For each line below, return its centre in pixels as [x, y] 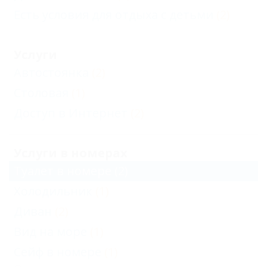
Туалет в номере [63, 171]
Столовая [41, 93]
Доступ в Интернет [71, 113]
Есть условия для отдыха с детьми [114, 15]
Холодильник [53, 191]
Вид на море [50, 232]
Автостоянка [51, 72]
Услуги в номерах [71, 153]
